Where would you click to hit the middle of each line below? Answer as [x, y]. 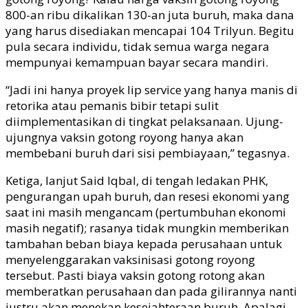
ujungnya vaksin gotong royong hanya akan [124, 137]
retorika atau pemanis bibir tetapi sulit [112, 106]
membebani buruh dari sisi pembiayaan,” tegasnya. [149, 153]
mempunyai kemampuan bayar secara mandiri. [138, 63]
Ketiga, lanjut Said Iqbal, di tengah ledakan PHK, [137, 181]
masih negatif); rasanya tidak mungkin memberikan [147, 228]
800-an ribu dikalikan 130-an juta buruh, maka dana [150, 15]
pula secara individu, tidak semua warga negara [137, 47]
